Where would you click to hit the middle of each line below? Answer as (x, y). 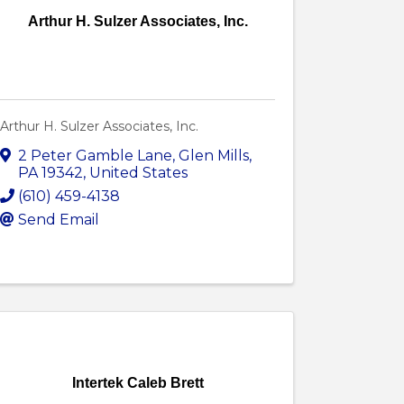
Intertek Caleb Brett (138, 383)
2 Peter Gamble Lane (96, 156)
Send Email (59, 220)
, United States (136, 173)
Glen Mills (214, 156)
